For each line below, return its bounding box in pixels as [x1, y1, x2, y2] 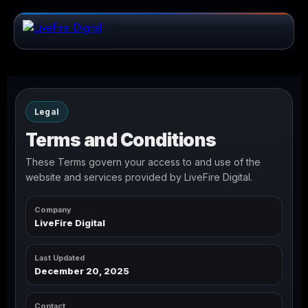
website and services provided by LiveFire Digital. [25, 171, 252, 183]
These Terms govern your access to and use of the [25, 156, 261, 168]
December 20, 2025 [34, 265, 129, 276]
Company [34, 205, 71, 214]
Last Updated [34, 253, 85, 263]
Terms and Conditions [25, 129, 217, 151]
